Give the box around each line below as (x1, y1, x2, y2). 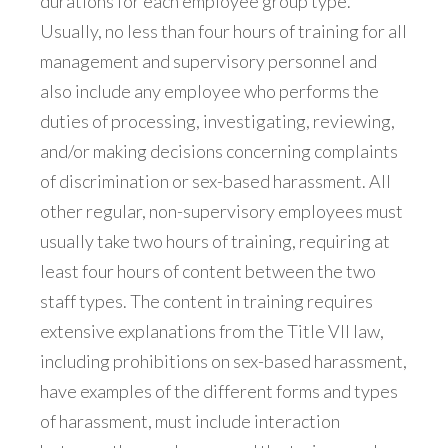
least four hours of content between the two (40, 259, 376, 282)
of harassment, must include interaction (40, 409, 340, 432)
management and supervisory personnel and (40, 49, 377, 72)
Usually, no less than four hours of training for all (40, 19, 407, 42)
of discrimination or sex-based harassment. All (40, 169, 391, 192)
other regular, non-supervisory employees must (40, 199, 403, 222)
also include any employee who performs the (40, 79, 379, 102)
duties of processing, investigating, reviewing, (40, 109, 395, 132)
